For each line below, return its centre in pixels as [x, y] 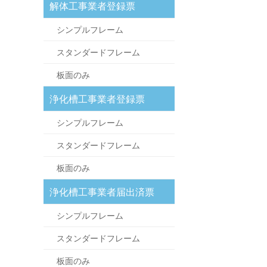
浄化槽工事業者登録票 [97, 99]
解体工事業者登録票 [92, 6]
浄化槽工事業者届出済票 [102, 192]
